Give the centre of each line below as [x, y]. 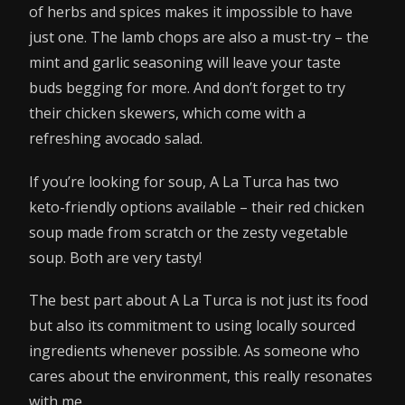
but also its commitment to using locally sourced [192, 325]
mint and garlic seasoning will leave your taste [185, 63]
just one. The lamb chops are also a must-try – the [199, 38]
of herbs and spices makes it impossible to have [191, 12]
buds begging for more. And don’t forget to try [187, 88]
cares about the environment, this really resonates [201, 376]
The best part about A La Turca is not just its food [198, 300]
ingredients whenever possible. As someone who [194, 350]
